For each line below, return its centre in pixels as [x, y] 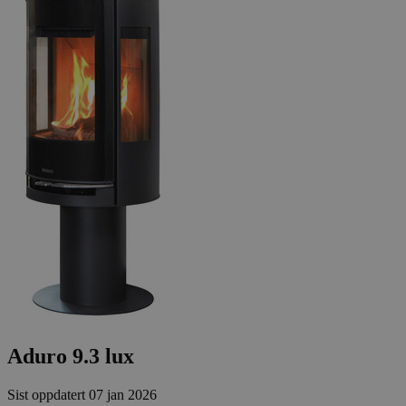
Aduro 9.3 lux [71, 356]
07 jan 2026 [123, 394]
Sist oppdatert [48, 394]
